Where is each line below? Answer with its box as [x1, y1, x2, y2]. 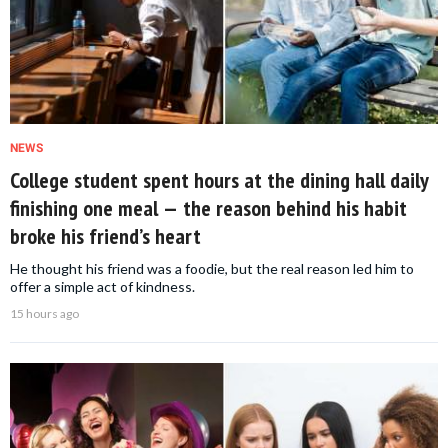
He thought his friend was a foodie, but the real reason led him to [10, 259, 414, 277]
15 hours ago [10, 305, 79, 321]
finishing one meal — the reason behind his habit [10, 193, 407, 222]
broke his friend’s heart [10, 221, 201, 250]
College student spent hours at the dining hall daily [10, 165, 429, 194]
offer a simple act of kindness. [10, 277, 195, 295]
